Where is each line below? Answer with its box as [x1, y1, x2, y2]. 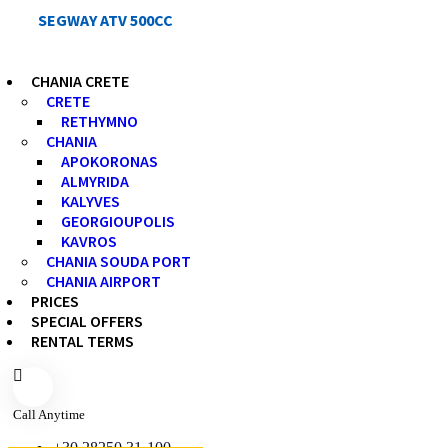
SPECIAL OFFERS [31, 310, 143, 331]
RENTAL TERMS [31, 330, 134, 351]
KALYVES [61, 190, 120, 211]
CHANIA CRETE [31, 70, 129, 91]
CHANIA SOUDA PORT [46, 250, 191, 271]
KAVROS [61, 230, 117, 251]
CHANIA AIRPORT [46, 270, 161, 291]
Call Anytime [13, 406, 85, 422]
